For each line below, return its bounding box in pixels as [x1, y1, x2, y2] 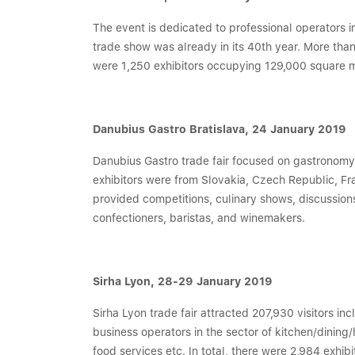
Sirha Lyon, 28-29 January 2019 [93, 275, 276, 288]
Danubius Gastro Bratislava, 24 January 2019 [93, 123, 346, 136]
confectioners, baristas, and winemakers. [93, 212, 308, 224]
